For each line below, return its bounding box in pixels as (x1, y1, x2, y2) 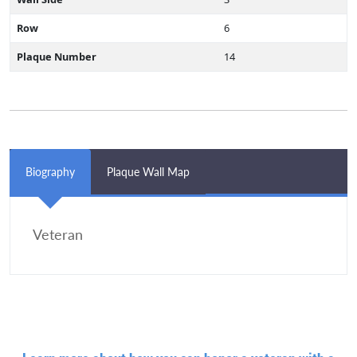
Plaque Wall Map (107, 165, 190, 178)
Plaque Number (17, 49, 96, 64)
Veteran (33, 226, 83, 243)
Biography (25, 165, 75, 178)
